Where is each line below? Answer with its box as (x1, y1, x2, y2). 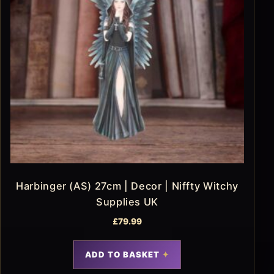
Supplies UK (95, 196, 159, 209)
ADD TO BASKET (84, 250, 160, 260)
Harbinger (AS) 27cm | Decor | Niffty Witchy (15, 180, 239, 193)
